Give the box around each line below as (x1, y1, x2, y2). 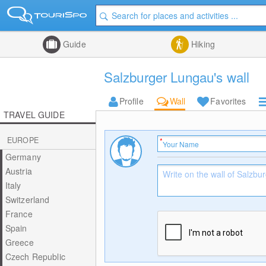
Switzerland (5, 194, 50, 205)
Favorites (210, 95, 246, 107)
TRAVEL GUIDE (4, 109, 65, 121)
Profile (119, 95, 144, 107)
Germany (5, 151, 41, 163)
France (5, 208, 33, 220)
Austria (5, 165, 32, 177)
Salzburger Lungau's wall (103, 67, 250, 86)
